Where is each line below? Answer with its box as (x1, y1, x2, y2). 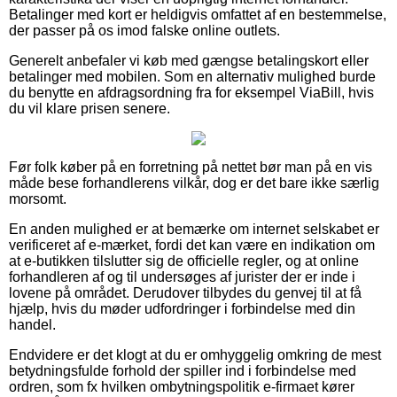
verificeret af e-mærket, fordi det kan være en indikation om (9, 237, 375, 253)
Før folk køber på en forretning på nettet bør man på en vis (9, 159, 372, 175)
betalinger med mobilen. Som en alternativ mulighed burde (9, 68, 376, 84)
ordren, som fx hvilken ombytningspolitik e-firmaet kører (9, 378, 354, 394)
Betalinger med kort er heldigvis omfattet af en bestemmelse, (9, 6, 386, 22)
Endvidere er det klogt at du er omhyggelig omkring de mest (9, 346, 381, 362)
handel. (9, 316, 56, 332)
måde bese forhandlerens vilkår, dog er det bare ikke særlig (9, 175, 379, 191)
